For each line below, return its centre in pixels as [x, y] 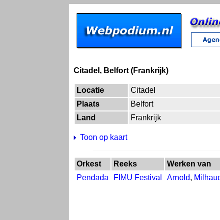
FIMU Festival [138, 178]
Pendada [93, 178]
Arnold [179, 178]
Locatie [90, 90]
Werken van [189, 164]
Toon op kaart [104, 137]
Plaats [88, 104]
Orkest [89, 164]
